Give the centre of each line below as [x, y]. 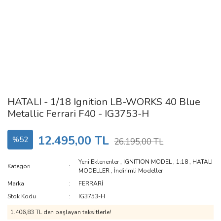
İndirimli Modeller [139, 171]
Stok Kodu [22, 196]
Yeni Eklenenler [99, 162]
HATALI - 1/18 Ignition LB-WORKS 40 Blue [104, 102]
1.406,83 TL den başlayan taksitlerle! [61, 212]
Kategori [19, 166]
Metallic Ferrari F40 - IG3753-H [78, 114]
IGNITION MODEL [148, 162]
